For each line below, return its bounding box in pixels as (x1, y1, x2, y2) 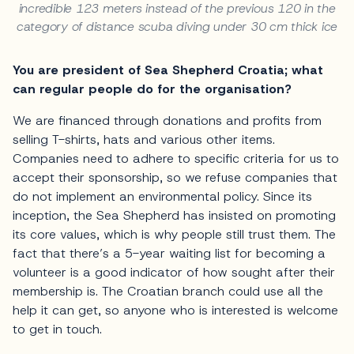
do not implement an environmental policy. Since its (13, 187, 312, 205)
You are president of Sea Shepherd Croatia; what (13, 61, 323, 78)
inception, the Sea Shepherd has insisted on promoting (13, 206, 336, 224)
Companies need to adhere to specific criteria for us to (13, 149, 339, 167)
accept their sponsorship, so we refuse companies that (13, 168, 337, 186)
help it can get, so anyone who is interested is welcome (13, 301, 338, 318)
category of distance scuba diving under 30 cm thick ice (16, 17, 338, 35)
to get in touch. (13, 320, 102, 337)
